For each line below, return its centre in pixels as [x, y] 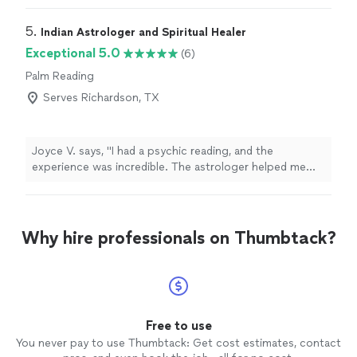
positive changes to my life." [106, 215]
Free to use [178, 326]
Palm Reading [60, 76]
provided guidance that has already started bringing [165, 199]
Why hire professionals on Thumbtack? [178, 238]
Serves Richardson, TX [101, 98]
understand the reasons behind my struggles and [158, 183]
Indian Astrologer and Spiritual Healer [143, 33]
